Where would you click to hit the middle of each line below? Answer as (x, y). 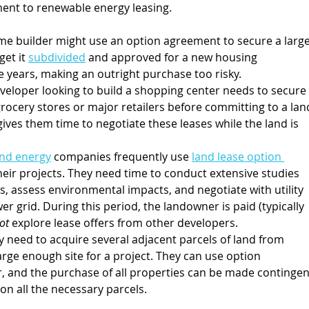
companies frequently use (122, 156)
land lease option (238, 156)
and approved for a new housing (173, 57)
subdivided (57, 57)
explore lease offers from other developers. (125, 222)
